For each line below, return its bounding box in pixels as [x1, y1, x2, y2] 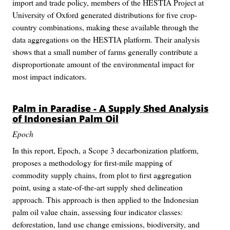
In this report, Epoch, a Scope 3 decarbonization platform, [12, 145, 199, 156]
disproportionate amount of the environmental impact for [12, 59, 194, 69]
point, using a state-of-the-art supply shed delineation [12, 182, 183, 193]
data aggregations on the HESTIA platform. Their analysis [12, 34, 200, 45]
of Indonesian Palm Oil [12, 112, 119, 125]
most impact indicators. [12, 71, 87, 82]
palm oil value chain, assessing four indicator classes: [12, 206, 183, 217]
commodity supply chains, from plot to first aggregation [12, 169, 191, 180]
